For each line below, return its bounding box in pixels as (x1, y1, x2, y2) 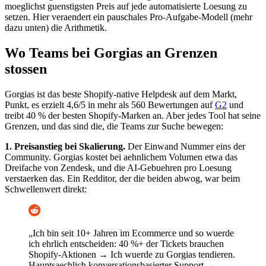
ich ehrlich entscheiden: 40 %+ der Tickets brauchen (28, 238, 224, 249)
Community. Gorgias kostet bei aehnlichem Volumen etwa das (5, 151, 237, 162)
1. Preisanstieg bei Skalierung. (5, 141, 125, 151)
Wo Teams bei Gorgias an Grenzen (5, 45, 217, 61)
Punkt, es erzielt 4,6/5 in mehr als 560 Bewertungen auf (5, 99, 215, 110)
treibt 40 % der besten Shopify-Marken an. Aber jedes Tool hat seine (5, 110, 261, 121)
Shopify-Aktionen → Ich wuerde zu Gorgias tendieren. (28, 249, 235, 259)
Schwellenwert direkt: (5, 183, 87, 194)
